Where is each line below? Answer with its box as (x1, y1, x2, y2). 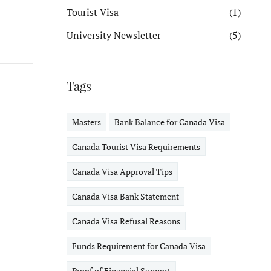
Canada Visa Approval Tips (71, 166, 172, 177)
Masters (71, 116, 101, 128)
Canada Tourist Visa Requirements (71, 141, 200, 152)
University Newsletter (66, 28, 161, 42)
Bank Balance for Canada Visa (114, 116, 225, 128)
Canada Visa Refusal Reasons (71, 215, 180, 227)
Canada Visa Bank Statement (71, 191, 179, 202)
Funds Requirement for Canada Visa (71, 240, 206, 252)
